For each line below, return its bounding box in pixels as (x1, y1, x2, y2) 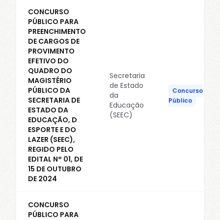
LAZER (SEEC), (28, 135, 75, 144)
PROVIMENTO (28, 46, 75, 56)
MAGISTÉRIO (28, 76, 72, 85)
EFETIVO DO (28, 56, 69, 66)
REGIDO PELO (28, 144, 74, 154)
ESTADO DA (28, 105, 68, 115)
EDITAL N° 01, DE (28, 154, 83, 164)
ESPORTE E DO (28, 125, 76, 135)
